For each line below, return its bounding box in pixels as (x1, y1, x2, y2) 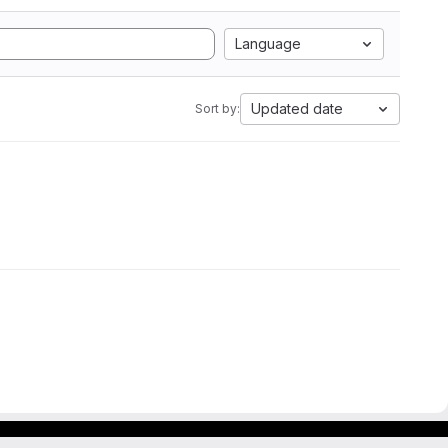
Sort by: (195, 101, 240, 116)
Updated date (251, 100, 343, 117)
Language (235, 35, 301, 52)
